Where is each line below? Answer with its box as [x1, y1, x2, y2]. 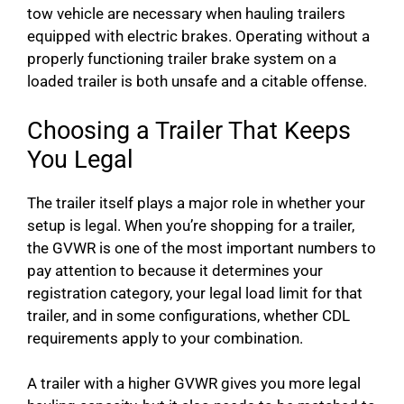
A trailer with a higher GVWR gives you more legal [27, 374, 361, 393]
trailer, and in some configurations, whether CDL [27, 306, 350, 325]
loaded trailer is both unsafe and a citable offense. [27, 72, 367, 91]
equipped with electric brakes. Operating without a [27, 27, 370, 46]
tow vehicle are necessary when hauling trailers [27, 5, 345, 23]
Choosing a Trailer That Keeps [27, 115, 351, 145]
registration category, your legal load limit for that [27, 283, 363, 302]
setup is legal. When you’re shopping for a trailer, [27, 216, 354, 234]
